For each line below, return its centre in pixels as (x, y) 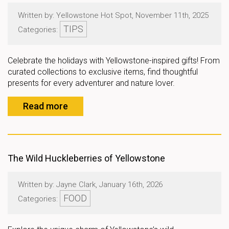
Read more (45, 106)
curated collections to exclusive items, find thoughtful (103, 72)
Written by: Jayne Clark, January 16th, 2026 (90, 185)
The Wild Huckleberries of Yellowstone (86, 158)
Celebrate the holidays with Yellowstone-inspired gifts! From (114, 61)
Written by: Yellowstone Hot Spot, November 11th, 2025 (113, 15)
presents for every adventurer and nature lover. (91, 83)
